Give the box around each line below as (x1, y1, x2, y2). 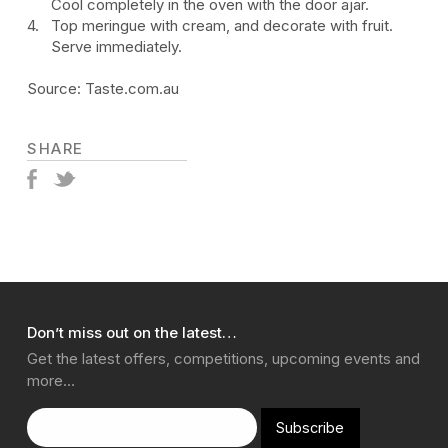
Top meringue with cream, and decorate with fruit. (51, 15, 394, 35)
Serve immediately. (51, 36, 183, 56)
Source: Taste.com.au (27, 78, 179, 98)
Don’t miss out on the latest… (27, 322, 237, 342)
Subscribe (276, 418, 345, 436)
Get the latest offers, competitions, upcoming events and (27, 348, 420, 368)
